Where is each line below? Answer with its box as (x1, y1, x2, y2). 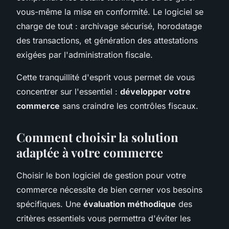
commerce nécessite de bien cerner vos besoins (16, 184, 202, 195)
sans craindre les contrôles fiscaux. (60, 100, 198, 111)
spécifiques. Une (16, 198, 83, 209)
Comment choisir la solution (16, 128, 178, 145)
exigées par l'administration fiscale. (16, 49, 153, 60)
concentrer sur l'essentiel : (16, 86, 120, 97)
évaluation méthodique (83, 198, 176, 209)
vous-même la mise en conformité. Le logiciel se (16, 6, 203, 17)
